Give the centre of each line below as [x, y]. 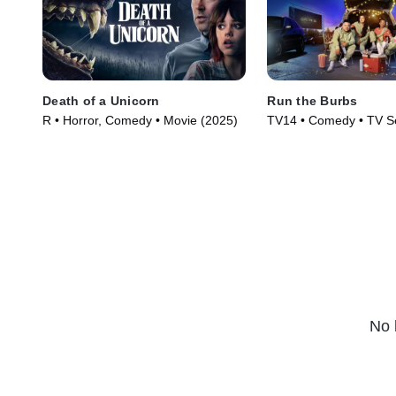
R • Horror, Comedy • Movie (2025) [140, 121]
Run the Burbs [312, 101]
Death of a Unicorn [101, 101]
